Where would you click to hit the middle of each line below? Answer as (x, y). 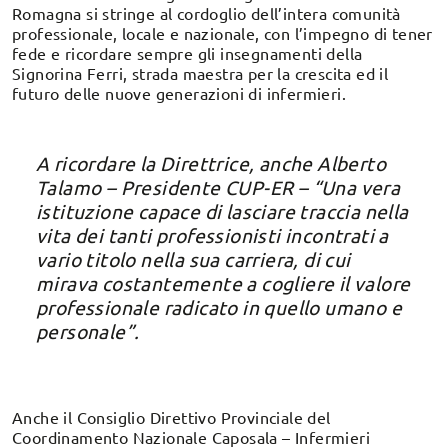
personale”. (88, 330)
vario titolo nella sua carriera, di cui (193, 258)
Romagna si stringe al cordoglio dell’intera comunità (206, 12)
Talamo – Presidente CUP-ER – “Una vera (218, 186)
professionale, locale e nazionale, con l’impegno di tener (222, 32)
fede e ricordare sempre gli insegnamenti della (187, 52)
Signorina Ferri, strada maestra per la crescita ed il (200, 72)
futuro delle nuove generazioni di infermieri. (179, 92)
